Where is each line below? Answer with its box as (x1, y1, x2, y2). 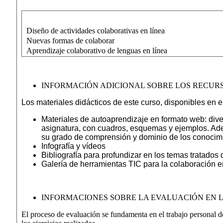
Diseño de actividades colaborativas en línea (26, 26, 165, 35)
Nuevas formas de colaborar (26, 36, 114, 45)
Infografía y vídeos (41, 142, 106, 150)
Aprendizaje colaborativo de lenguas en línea (26, 46, 167, 55)
